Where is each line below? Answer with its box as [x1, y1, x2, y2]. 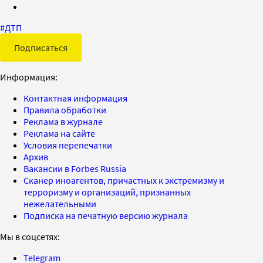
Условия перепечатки [23, 139, 112, 151]
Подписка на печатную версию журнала [23, 209, 188, 221]
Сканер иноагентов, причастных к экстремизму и [23, 174, 224, 186]
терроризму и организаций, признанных [23, 186, 191, 198]
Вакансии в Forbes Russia [23, 162, 126, 174]
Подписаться [14, 41, 68, 53]
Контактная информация [23, 92, 127, 104]
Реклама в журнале [23, 115, 103, 127]
